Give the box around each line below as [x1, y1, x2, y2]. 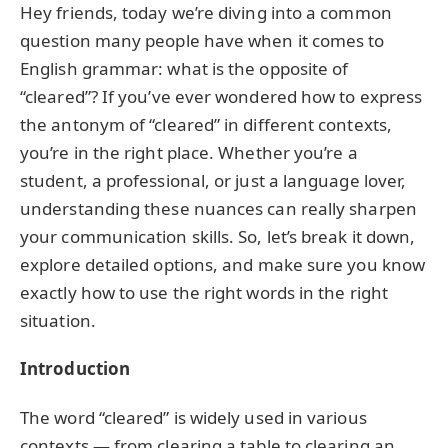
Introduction [20, 357, 131, 381]
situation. [20, 309, 96, 332]
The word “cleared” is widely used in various [20, 405, 367, 429]
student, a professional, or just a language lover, [20, 169, 407, 192]
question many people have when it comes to [20, 29, 385, 52]
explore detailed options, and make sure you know [20, 253, 426, 276]
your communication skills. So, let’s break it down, [20, 225, 416, 248]
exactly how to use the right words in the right [20, 281, 388, 304]
